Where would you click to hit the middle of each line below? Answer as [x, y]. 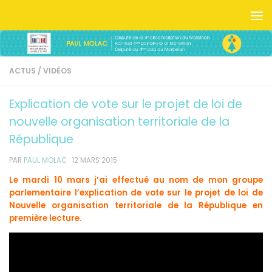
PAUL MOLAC [45, 160]
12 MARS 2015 [94, 160]
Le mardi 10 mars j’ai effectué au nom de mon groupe [136, 180]
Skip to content [52, 18]
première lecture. [45, 219]
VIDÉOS [57, 70]
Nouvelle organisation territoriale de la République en [136, 206]
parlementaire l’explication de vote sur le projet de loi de [136, 193]
